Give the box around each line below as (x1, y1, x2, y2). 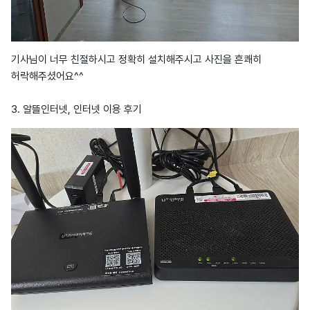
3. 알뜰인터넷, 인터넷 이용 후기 (11, 103, 142, 116)
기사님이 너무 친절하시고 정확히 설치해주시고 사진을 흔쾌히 (11, 53, 262, 66)
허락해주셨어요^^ (11, 70, 84, 83)
